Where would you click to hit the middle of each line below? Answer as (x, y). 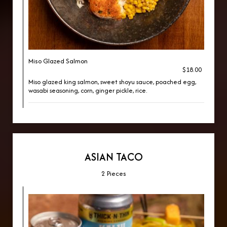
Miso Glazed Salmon (58, 61)
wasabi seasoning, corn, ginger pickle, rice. (88, 90)
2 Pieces (113, 173)
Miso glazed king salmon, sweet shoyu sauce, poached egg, (112, 82)
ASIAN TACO (113, 157)
